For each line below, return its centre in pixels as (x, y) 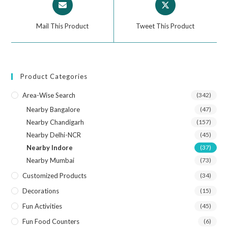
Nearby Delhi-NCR (54, 135)
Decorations (41, 191)
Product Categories (54, 77)
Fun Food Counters (51, 222)
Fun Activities (42, 206)
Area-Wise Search (49, 95)
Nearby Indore (50, 148)
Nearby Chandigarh (55, 122)
